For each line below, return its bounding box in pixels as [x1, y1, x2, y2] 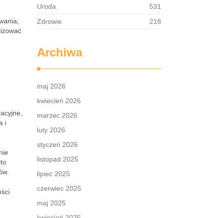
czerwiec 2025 [37, 184, 81, 192]
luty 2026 [37, 126, 65, 134]
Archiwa [37, 46, 82, 59]
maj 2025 [37, 199, 66, 207]
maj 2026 [37, 82, 66, 90]
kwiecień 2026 [37, 97, 81, 105]
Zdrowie [37, 18, 62, 25]
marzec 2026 [37, 111, 77, 119]
